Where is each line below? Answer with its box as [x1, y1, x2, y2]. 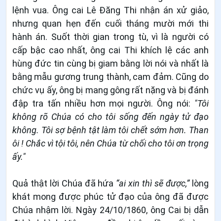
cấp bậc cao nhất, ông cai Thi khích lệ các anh [12, 44, 209, 55]
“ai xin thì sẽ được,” [116, 178, 189, 188]
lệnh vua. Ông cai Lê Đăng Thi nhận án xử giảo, [12, 4, 209, 15]
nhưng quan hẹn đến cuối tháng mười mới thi [12, 18, 209, 29]
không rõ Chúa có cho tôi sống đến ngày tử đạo [12, 111, 209, 122]
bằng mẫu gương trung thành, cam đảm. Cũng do [12, 71, 209, 82]
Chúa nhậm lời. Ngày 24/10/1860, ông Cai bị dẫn [12, 204, 209, 215]
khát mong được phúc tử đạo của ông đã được [12, 191, 209, 202]
